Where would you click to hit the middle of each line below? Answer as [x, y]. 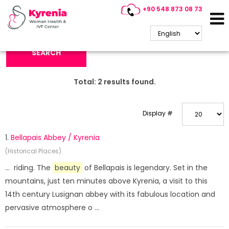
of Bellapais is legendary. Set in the [145, 168]
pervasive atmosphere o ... [52, 208]
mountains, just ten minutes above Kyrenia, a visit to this [106, 181]
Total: [85, 82]
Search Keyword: [31, 16]
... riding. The [29, 168]
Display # [158, 113]
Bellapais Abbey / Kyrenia [55, 138]
